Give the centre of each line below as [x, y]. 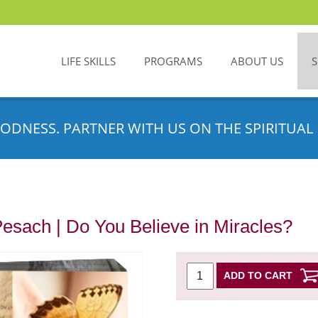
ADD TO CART [258, 275]
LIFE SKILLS [88, 61]
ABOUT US [257, 61]
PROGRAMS [173, 61]
